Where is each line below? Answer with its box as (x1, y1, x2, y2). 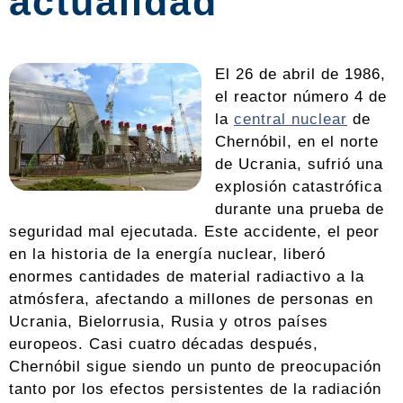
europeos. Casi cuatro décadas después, (9, 335, 318, 353)
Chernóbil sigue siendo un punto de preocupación (9, 357, 381, 375)
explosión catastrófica (215, 177, 382, 195)
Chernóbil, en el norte (215, 132, 379, 150)
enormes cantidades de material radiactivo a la (9, 267, 364, 285)
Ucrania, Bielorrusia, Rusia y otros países (9, 312, 328, 330)
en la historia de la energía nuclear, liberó (9, 245, 326, 263)
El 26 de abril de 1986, (215, 65, 386, 83)
